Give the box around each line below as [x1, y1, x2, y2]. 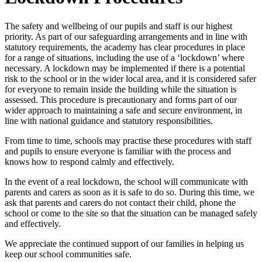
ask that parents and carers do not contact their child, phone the [5, 197, 236, 208]
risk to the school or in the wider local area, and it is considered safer [5, 73, 256, 84]
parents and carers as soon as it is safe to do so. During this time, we [5, 187, 254, 197]
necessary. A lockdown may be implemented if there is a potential [5, 63, 245, 73]
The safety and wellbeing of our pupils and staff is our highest [5, 20, 232, 31]
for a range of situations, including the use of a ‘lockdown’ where [5, 52, 244, 63]
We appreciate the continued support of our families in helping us [5, 238, 244, 249]
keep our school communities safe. [5, 249, 132, 259]
